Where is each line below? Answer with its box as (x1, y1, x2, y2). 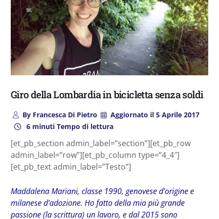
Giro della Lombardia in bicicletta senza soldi (11, 88, 203, 101)
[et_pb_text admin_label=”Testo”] (11, 161, 131, 172)
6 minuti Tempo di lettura (24, 121, 113, 131)
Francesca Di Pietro (30, 109, 97, 119)
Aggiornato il (110, 109, 154, 119)
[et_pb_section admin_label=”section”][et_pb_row (11, 137, 191, 149)
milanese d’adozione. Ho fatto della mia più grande (11, 197, 185, 208)
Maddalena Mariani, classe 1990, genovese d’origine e (11, 185, 194, 197)
